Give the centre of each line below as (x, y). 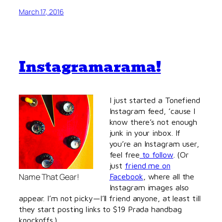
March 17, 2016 (41, 11)
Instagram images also (149, 187)
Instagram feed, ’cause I (152, 111)
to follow (156, 155)
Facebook (126, 176)
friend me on (148, 166)
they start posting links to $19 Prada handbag (100, 209)
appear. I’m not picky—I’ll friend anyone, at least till (110, 198)
